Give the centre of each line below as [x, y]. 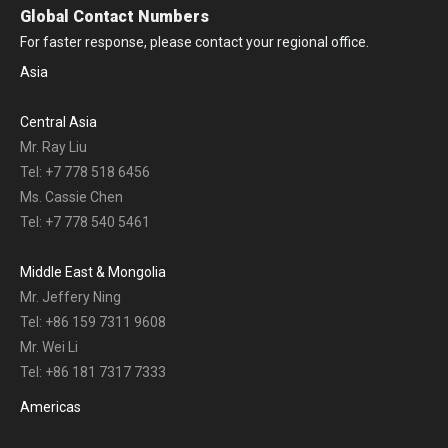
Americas [50, 406]
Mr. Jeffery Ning [70, 296]
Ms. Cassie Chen [71, 196]
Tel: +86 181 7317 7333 [93, 371]
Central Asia [58, 121]
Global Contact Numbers [114, 16]
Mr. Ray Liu [53, 146]
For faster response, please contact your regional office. [194, 41]
